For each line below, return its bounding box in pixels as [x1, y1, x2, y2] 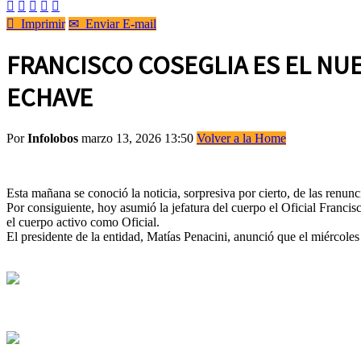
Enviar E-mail [79, 17, 156, 31]
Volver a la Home [197, 131, 286, 145]
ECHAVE [6, 81, 93, 114]
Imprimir [15, 17, 65, 31]
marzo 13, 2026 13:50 [81, 131, 197, 145]
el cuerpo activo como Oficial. [6, 214, 160, 229]
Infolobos [27, 131, 78, 145]
